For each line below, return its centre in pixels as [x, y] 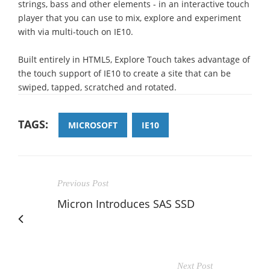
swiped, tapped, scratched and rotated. [97, 87]
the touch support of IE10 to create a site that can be [124, 73]
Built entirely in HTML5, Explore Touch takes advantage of [134, 59]
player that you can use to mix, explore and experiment [130, 17]
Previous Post [83, 183]
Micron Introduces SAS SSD [126, 203]
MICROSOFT [93, 125]
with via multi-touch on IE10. [76, 31]
